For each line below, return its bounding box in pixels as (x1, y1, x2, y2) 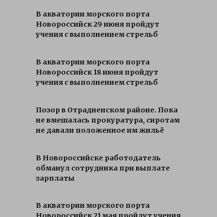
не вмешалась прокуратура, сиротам (36, 116, 180, 125)
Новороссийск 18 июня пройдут (36, 68, 158, 77)
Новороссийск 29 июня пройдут (36, 20, 159, 29)
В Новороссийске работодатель (36, 154, 161, 163)
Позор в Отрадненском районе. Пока (36, 106, 178, 115)
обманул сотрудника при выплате (36, 164, 170, 173)
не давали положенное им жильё (36, 126, 164, 135)
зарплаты (36, 174, 75, 183)
